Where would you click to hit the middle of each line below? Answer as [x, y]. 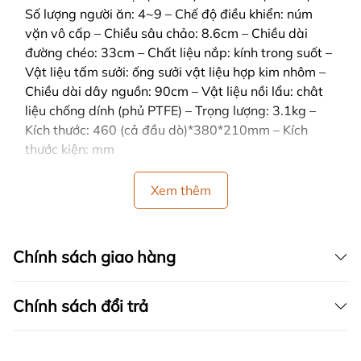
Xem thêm [180, 191]
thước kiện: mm [70, 149]
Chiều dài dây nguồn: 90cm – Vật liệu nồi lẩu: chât [174, 91]
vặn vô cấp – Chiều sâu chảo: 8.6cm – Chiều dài [166, 33]
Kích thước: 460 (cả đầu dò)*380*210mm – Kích [166, 130]
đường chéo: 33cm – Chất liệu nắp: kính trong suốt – [178, 53]
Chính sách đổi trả [81, 306]
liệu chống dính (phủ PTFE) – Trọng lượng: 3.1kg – [170, 111]
